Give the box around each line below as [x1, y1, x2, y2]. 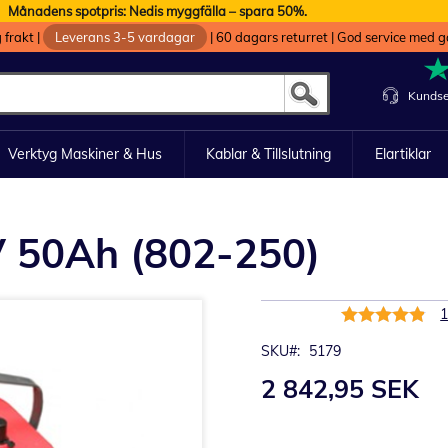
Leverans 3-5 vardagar [55, 29, 195, 45]
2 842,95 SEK [261, 373, 420, 404]
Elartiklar [374, 145, 431, 163]
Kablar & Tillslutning [206, 145, 331, 163]
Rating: [340, 302, 386, 321]
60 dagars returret [213, 29, 331, 45]
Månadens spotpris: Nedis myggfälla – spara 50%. [8, 3, 308, 19]
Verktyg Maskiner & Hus [8, 145, 163, 163]
